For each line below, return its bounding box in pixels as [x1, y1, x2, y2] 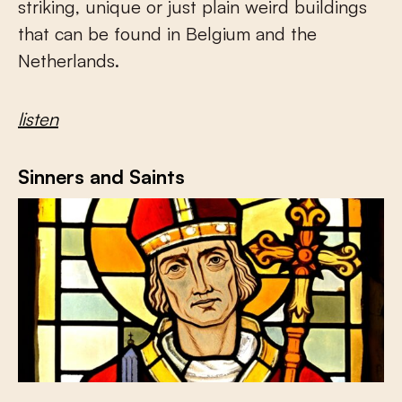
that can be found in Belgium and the [18, 22, 317, 45]
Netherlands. [18, 48, 119, 72]
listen [18, 107, 58, 130]
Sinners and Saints [18, 163, 185, 188]
